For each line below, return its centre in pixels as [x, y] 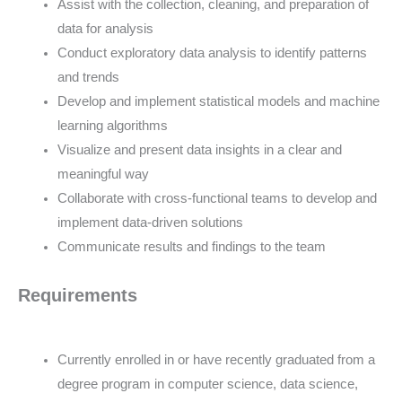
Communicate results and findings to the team [191, 246]
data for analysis [105, 28]
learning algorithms [112, 125]
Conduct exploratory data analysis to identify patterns [212, 52]
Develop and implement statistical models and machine [218, 101]
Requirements [78, 295]
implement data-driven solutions [150, 222]
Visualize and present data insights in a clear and [199, 149]
